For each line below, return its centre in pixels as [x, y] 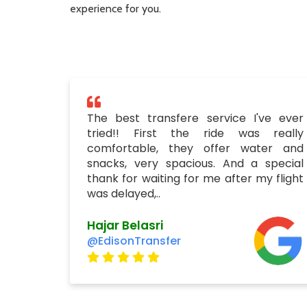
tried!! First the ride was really [196, 133]
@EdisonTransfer [134, 241]
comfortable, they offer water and [196, 148]
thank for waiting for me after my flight [196, 179]
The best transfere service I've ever [196, 118]
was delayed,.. [124, 194]
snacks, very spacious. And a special [196, 163]
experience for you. [115, 9]
